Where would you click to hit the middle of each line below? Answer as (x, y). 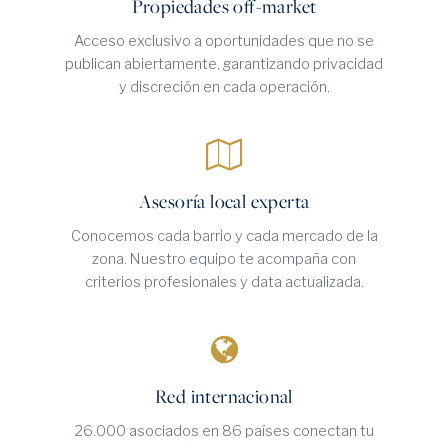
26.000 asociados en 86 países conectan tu (224, 431)
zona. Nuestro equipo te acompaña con (224, 259)
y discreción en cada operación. (224, 87)
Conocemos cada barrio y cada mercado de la (224, 236)
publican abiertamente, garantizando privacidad (224, 64)
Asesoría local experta (224, 201)
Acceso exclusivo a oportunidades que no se (224, 41)
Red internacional (224, 396)
